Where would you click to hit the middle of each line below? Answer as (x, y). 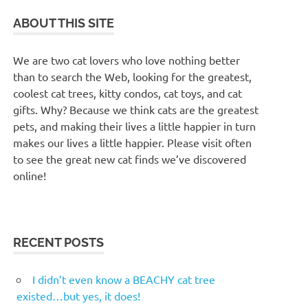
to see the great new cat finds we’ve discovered (130, 158)
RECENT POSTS (59, 242)
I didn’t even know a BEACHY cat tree (124, 279)
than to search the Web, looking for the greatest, (133, 76)
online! (30, 175)
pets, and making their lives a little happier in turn (135, 125)
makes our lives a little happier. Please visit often (133, 142)
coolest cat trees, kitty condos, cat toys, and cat (128, 92)
